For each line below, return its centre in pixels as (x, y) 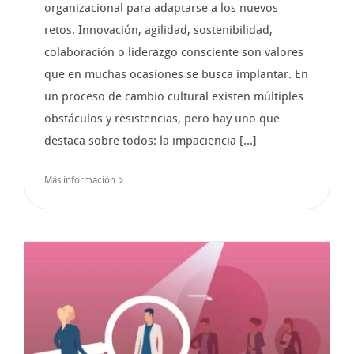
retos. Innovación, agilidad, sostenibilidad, (158, 30)
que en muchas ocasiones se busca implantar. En (176, 74)
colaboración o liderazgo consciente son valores (174, 52)
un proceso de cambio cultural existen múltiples (174, 96)
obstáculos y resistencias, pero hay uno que (162, 118)
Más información (80, 180)
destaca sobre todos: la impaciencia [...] (151, 140)
